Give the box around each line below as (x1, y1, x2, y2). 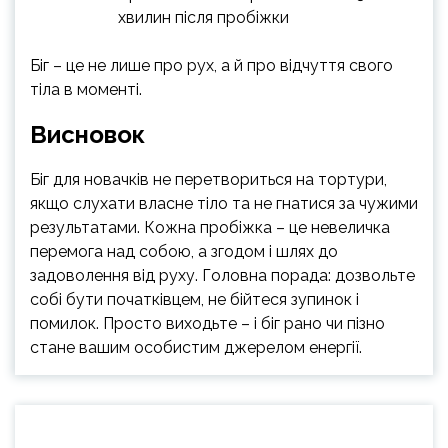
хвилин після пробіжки (118, 7, 289, 27)
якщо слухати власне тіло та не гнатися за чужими (30, 193, 418, 213)
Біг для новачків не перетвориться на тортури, (30, 169, 387, 189)
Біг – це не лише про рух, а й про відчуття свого (30, 55, 393, 75)
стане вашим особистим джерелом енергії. (30, 337, 362, 357)
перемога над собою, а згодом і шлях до (30, 241, 338, 261)
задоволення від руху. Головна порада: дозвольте (30, 265, 415, 285)
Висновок (30, 119, 145, 149)
